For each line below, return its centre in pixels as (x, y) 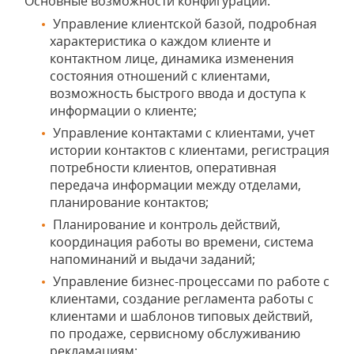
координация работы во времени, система (182, 242)
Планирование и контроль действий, (165, 224)
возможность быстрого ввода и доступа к (178, 93)
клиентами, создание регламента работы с (182, 299)
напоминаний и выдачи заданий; (153, 259)
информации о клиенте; (123, 111)
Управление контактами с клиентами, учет (182, 133)
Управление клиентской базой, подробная (183, 24)
